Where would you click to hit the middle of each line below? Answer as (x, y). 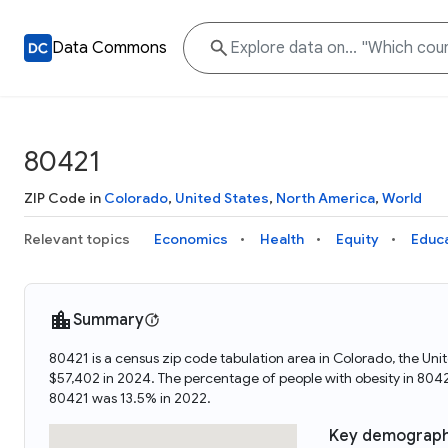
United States (222, 198)
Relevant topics (77, 239)
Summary (108, 320)
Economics (191, 239)
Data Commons (109, 48)
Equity (357, 239)
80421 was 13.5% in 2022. (130, 398)
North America (325, 198)
